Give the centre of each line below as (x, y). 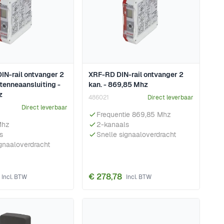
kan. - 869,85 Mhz (118, 85)
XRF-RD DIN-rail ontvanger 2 (136, 75)
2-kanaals (113, 125)
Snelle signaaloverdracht (136, 135)
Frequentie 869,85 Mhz (134, 115)
